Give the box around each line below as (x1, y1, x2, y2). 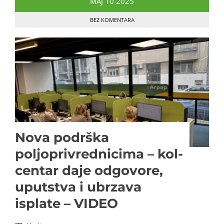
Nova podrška (15, 129, 109, 145)
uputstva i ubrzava (15, 178, 141, 195)
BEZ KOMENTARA (89, 16, 134, 24)
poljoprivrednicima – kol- (15, 145, 183, 162)
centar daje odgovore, (15, 162, 163, 178)
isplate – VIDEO (15, 195, 118, 211)
